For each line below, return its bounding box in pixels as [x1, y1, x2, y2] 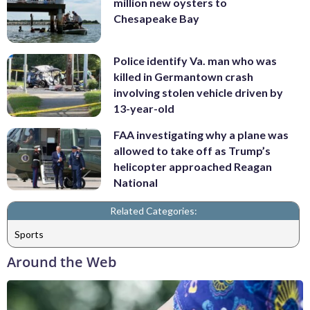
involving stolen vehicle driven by [113, 86, 283, 100]
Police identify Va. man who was [113, 54, 277, 68]
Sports [15, 228, 44, 240]
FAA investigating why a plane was [113, 127, 289, 141]
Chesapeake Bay [113, 12, 199, 26]
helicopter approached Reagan [113, 159, 272, 173]
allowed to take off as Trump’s [113, 143, 271, 157]
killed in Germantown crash [113, 70, 253, 84]
